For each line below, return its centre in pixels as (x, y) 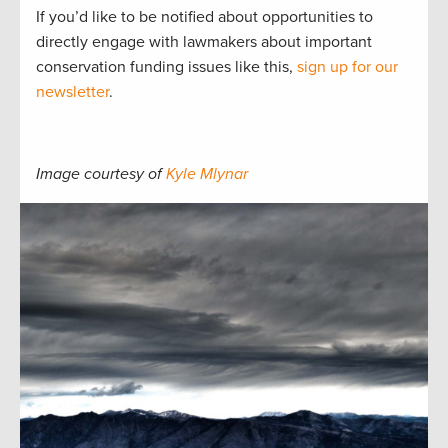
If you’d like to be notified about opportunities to (204, 17)
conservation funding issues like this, (166, 67)
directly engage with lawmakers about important (204, 42)
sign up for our (347, 67)
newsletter (72, 92)
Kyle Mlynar (207, 174)
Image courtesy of (101, 174)
